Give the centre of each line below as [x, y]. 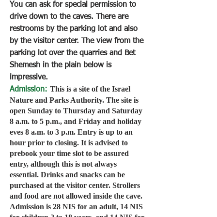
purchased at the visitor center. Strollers [75, 185]
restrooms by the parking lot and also [74, 29]
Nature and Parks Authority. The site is [74, 100]
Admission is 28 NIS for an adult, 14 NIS [76, 207]
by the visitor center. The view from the [77, 41]
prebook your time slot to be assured [69, 153]
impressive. [29, 77]
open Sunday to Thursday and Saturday [76, 111]
